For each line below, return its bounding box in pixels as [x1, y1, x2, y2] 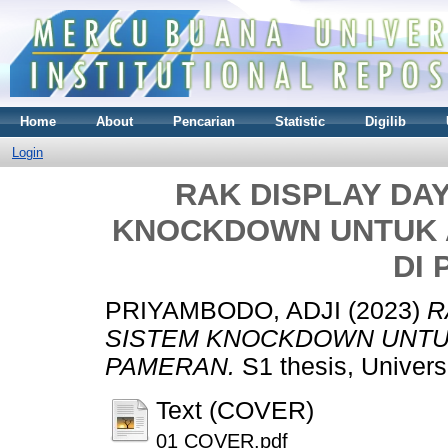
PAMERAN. [105, 353, 235, 381]
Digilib [365, 113, 406, 129]
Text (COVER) [156, 397, 314, 425]
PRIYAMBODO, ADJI [105, 297, 341, 325]
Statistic [275, 113, 325, 129]
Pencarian [173, 113, 235, 129]
